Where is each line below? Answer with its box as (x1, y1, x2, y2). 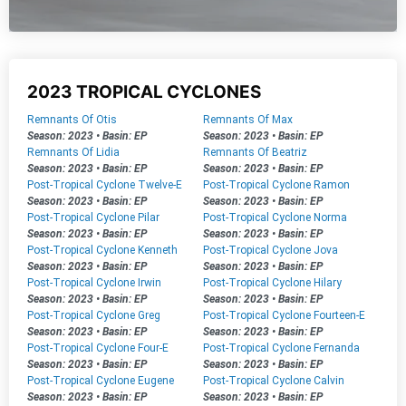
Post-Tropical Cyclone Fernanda (203, 342, 360, 354)
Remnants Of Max (203, 113, 293, 126)
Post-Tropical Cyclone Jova (203, 244, 338, 256)
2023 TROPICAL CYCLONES (27, 82, 261, 102)
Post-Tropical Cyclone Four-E (27, 342, 169, 354)
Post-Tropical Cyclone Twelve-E (27, 179, 182, 191)
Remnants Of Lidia (27, 146, 120, 159)
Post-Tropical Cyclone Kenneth (27, 244, 178, 256)
